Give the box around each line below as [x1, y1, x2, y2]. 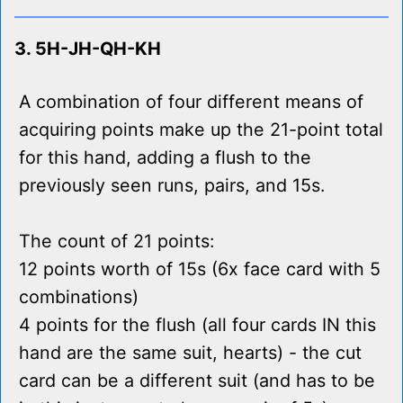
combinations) [19, 286, 139, 309]
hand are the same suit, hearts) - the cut [19, 342, 362, 364]
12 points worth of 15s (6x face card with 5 [19, 258, 381, 281]
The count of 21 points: [19, 230, 214, 253]
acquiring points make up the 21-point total [19, 119, 383, 141]
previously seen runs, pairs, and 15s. [19, 175, 325, 197]
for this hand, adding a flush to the [19, 147, 311, 169]
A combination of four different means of [19, 91, 363, 113]
